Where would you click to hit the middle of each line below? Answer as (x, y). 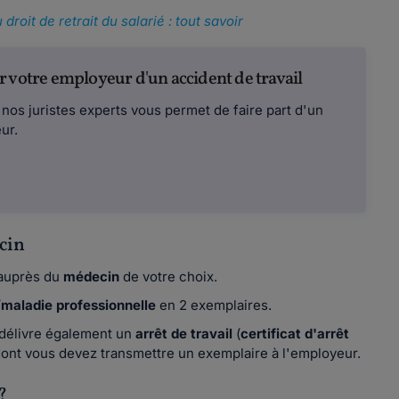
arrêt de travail (186, 334)
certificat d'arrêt (295, 334)
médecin (92, 277)
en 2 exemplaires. (216, 305)
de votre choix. (171, 277)
